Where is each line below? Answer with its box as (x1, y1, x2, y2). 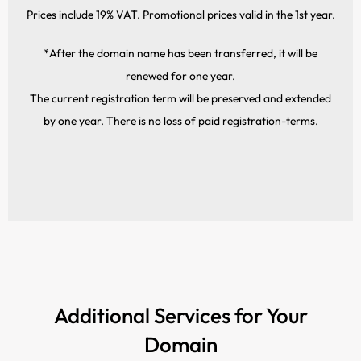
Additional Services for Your (53, 302, 308, 329)
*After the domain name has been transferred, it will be (44, 46, 317, 60)
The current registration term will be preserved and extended (30, 91, 331, 106)
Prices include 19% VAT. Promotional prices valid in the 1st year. (26, 7, 335, 22)
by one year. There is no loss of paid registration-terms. (43, 114, 318, 128)
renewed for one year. (126, 68, 235, 83)
